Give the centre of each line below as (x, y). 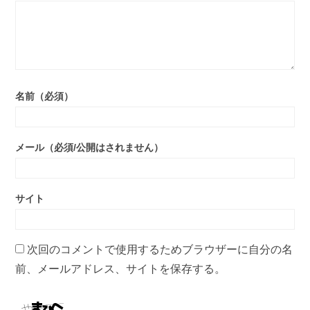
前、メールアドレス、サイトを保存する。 (121, 268)
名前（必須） (45, 96)
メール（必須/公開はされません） (90, 147)
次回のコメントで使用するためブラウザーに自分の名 (160, 249)
